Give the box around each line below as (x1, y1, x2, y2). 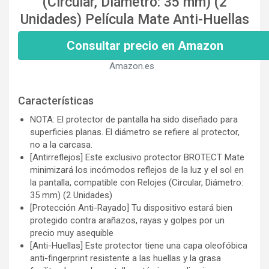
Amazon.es (109, 60, 154, 71)
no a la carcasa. (30, 139, 92, 150)
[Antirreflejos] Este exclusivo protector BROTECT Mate (30, 151, 244, 163)
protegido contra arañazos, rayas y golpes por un (30, 214, 225, 226)
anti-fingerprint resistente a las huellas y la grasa (30, 252, 221, 264)
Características (18, 94, 94, 107)
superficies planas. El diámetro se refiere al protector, (30, 126, 240, 138)
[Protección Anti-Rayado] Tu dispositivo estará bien (30, 202, 232, 213)
